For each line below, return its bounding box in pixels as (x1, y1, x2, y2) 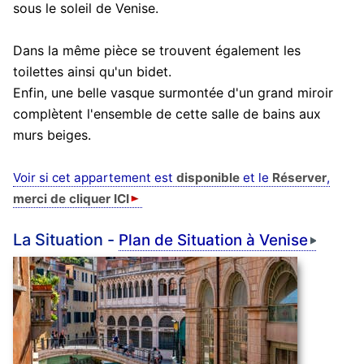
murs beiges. (12, 127, 91, 144)
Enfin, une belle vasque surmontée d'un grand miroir (12, 84, 333, 102)
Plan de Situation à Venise (118, 231, 308, 250)
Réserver (271, 170, 327, 186)
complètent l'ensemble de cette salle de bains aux (12, 106, 321, 123)
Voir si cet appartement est (12, 170, 176, 186)
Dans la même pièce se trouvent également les (12, 42, 301, 59)
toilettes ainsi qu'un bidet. (12, 63, 171, 80)
